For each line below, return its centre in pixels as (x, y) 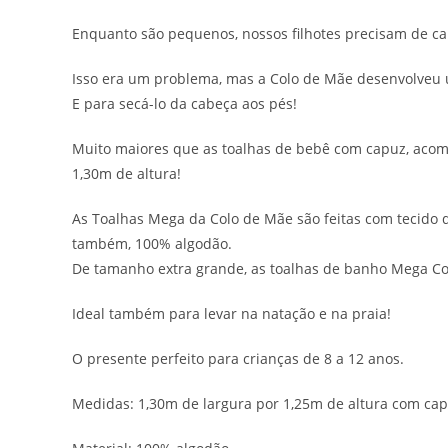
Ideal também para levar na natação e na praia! (231, 314)
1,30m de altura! (126, 174)
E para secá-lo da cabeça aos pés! (184, 104)
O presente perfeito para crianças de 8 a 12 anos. (238, 359)
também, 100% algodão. (152, 244)
